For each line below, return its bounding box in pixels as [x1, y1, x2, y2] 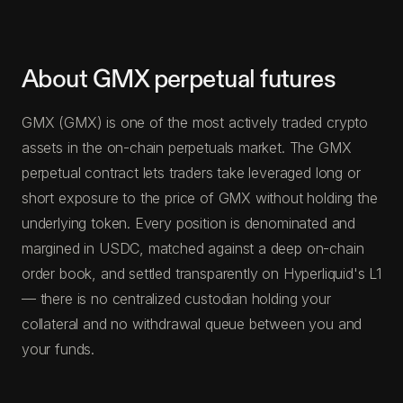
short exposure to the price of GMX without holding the [22, 188, 378, 207]
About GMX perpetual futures [22, 63, 336, 95]
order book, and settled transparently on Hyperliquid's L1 [22, 264, 381, 282]
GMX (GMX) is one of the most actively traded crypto [22, 112, 369, 131]
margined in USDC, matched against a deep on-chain [22, 238, 364, 257]
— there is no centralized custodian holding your [22, 289, 331, 308]
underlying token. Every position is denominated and [22, 213, 356, 232]
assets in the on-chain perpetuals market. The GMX [22, 138, 352, 157]
